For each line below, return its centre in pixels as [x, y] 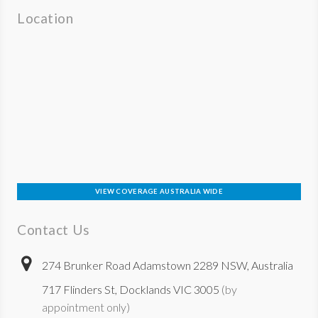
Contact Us [54, 230]
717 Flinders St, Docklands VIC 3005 [131, 290]
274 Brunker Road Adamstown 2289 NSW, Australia [168, 265]
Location [45, 18]
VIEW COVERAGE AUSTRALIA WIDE [159, 192]
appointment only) [86, 307]
